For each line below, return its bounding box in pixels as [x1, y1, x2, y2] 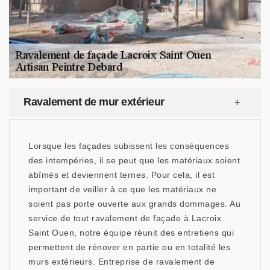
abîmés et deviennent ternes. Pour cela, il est [28, 170, 215, 180]
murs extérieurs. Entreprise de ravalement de [28, 257, 215, 266]
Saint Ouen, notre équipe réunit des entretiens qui [28, 228, 234, 237]
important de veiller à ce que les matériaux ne [28, 184, 216, 194]
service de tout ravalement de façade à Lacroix [28, 213, 221, 223]
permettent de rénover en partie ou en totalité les [28, 242, 230, 252]
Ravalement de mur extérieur [24, 96, 165, 108]
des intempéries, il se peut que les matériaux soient [28, 155, 240, 165]
